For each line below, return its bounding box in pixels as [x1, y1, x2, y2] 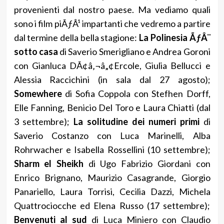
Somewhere [13, 87, 62, 99]
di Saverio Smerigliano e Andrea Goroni [57, 45, 210, 57]
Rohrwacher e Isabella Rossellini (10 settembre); [13, 143, 210, 155]
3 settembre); [13, 115, 74, 127]
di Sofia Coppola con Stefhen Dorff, [61, 87, 210, 99]
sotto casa [13, 45, 58, 57]
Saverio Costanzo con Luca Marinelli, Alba [13, 129, 210, 141]
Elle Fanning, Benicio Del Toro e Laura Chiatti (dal [13, 101, 210, 113]
